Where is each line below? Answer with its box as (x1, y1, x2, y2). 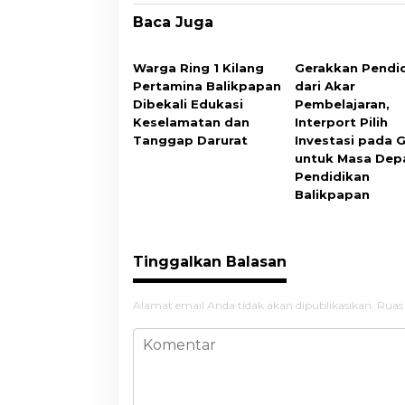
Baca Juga (133, 13, 213, 31)
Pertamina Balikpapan (133, 78, 281, 93)
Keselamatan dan (133, 114, 250, 129)
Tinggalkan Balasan (133, 252, 287, 270)
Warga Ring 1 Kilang (133, 60, 264, 75)
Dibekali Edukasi (133, 96, 243, 111)
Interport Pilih (294, 114, 388, 129)
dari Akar (294, 78, 355, 93)
